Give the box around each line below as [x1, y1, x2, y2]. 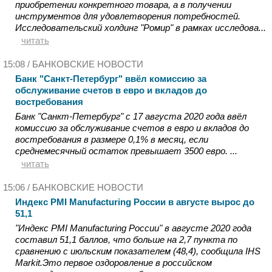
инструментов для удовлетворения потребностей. [15, 11, 240, 21]
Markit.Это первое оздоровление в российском [15, 257, 212, 268]
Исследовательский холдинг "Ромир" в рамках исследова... [15, 22, 266, 33]
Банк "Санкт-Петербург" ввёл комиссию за [15, 73, 206, 84]
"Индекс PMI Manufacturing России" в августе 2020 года [15, 223, 251, 233]
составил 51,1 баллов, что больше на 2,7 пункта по [15, 234, 237, 245]
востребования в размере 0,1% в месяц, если [15, 134, 208, 144]
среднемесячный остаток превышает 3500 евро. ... [15, 146, 237, 156]
